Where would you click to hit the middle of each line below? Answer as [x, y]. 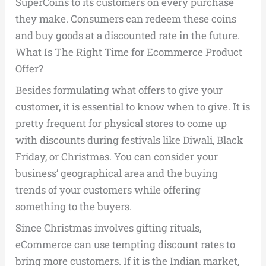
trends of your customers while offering [108, 190]
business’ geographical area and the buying [117, 173]
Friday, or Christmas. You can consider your [117, 157]
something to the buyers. [74, 207]
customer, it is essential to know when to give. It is [133, 107]
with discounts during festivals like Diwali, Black [130, 140]
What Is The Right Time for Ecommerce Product [129, 52]
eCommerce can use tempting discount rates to [126, 245]
